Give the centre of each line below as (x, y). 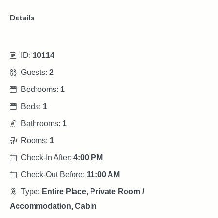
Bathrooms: (42, 124)
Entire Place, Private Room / (93, 192)
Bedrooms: (41, 90)
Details (22, 18)
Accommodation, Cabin (53, 206)
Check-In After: (47, 158)
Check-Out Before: (54, 175)
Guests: (35, 73)
